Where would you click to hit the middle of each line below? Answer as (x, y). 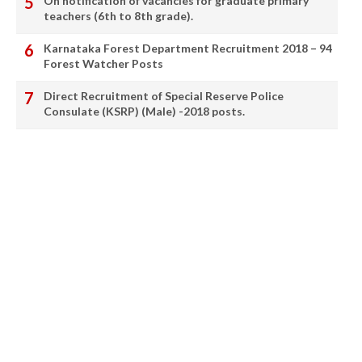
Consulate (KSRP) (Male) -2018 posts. (144, 111)
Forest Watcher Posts (103, 63)
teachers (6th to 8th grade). (118, 15)
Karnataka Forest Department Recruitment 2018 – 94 (188, 48)
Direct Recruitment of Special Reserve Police (164, 95)
